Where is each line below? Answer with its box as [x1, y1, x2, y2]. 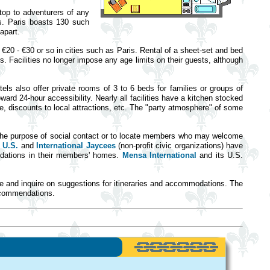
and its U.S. [196, 151, 243, 160]
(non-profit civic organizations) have [115, 141, 243, 150]
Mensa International [122, 151, 197, 160]
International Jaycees [36, 141, 116, 150]
